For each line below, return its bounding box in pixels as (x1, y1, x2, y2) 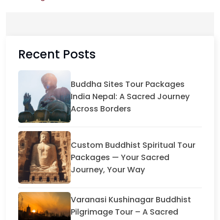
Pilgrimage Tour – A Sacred (71, 206, 179, 218)
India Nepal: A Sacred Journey (71, 90, 190, 102)
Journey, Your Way (71, 164, 145, 175)
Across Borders (71, 103, 132, 114)
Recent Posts (18, 46, 96, 62)
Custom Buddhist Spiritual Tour (71, 139, 196, 151)
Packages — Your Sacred (71, 151, 170, 163)
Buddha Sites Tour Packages (71, 78, 185, 90)
